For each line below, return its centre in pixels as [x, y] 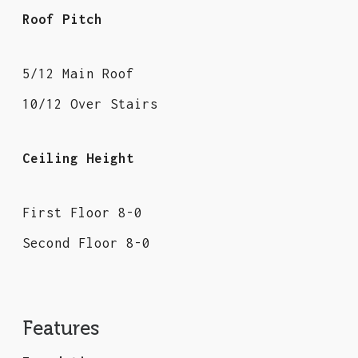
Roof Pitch [62, 20]
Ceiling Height [78, 159]
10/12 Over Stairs [90, 104]
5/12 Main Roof [78, 74]
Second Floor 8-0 [86, 243]
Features [61, 329]
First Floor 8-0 [82, 213]
